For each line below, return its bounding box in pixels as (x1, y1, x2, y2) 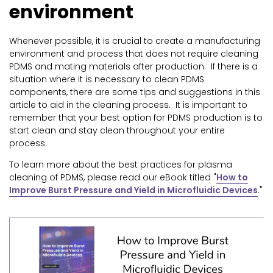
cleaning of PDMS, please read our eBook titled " (9, 171, 216, 184)
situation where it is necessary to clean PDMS (9, 73, 204, 86)
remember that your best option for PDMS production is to (9, 112, 263, 124)
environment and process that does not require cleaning (9, 48, 258, 60)
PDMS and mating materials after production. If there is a (9, 60, 258, 73)
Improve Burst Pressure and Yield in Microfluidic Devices (9, 184, 258, 197)
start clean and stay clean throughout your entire (9, 124, 225, 137)
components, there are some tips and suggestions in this (9, 86, 260, 99)
